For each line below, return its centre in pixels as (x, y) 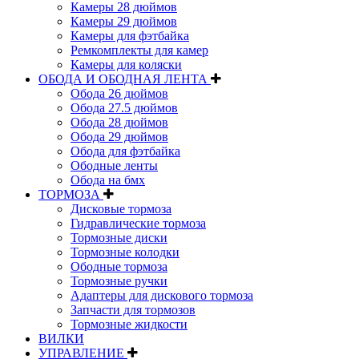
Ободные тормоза (119, 266)
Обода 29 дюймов (119, 136)
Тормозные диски (119, 237)
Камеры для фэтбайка (130, 35)
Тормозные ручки (119, 280)
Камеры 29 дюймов (124, 21)
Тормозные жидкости (129, 324)
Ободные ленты (114, 165)
